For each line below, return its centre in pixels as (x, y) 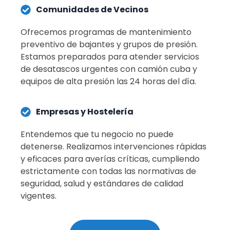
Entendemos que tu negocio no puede (97, 134)
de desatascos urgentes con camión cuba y (109, 69)
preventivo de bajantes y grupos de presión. (109, 45)
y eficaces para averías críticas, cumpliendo (110, 159)
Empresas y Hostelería (85, 111)
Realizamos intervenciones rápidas (136, 146)
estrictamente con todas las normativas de (108, 171)
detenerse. (43, 146)
